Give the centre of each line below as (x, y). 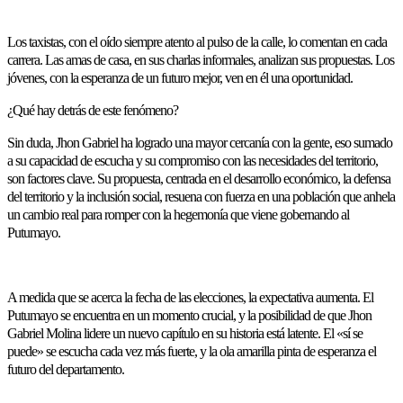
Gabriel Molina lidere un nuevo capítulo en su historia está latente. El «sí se (185, 333)
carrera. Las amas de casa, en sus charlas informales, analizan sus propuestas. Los (201, 60)
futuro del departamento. (66, 369)
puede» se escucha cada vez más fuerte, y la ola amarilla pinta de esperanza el (192, 351)
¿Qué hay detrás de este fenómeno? (93, 110)
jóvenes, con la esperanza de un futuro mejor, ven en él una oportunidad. (180, 78)
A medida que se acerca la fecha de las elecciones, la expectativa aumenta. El (190, 297)
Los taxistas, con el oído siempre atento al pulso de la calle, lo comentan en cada (197, 42)
